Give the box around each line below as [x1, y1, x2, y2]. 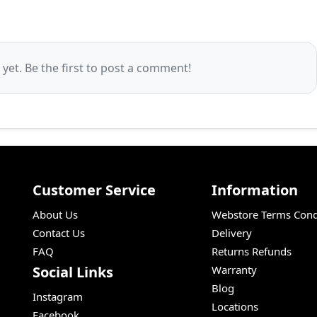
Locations [212, 299, 259, 314]
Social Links [33, 263, 113, 282]
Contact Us [33, 226, 85, 241]
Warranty [212, 263, 258, 277]
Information [212, 180, 299, 200]
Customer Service [33, 180, 156, 200]
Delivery [212, 226, 253, 241]
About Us [33, 207, 78, 222]
